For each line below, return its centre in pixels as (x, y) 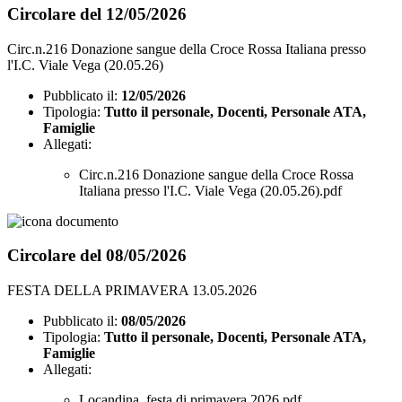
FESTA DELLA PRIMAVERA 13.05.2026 (132, 291)
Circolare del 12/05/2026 (97, 13)
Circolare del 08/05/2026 (97, 256)
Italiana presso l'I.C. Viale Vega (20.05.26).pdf (210, 190)
